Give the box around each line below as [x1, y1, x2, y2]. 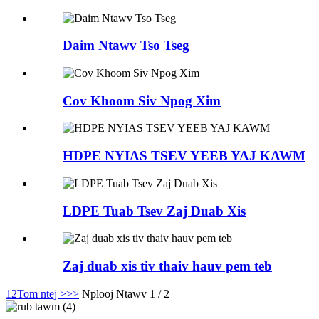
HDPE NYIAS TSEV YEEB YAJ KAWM [63, 148, 305, 164]
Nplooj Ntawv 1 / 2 [82, 287, 169, 300]
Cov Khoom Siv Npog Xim [63, 93, 221, 108]
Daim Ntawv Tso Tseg [63, 38, 189, 53]
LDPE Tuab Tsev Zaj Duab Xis [63, 203, 246, 219]
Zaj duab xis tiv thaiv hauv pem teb [63, 258, 272, 273]
